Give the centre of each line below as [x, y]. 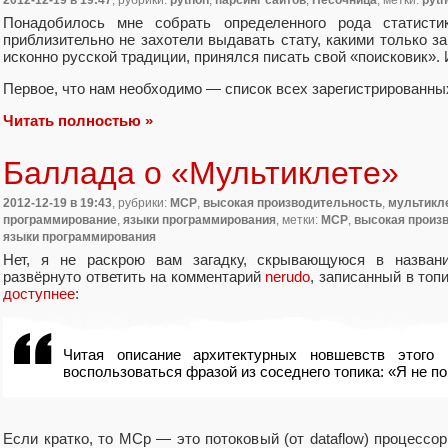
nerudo [288, 276]
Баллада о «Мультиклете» [201, 172]
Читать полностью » [78, 120]
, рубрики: [141, 203]
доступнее [39, 293]
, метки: [298, 220]
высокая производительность [292, 203]
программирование [60, 220]
